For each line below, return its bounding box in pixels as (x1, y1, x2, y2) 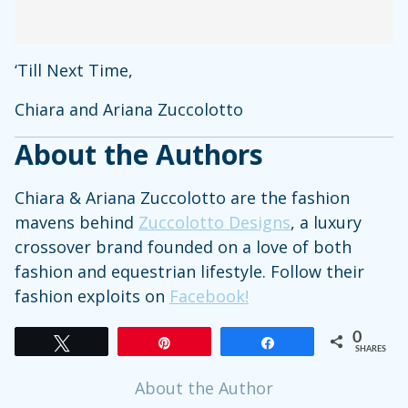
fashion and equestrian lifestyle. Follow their (15, 260, 364, 282)
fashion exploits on (15, 284, 169, 307)
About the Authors (15, 135, 263, 173)
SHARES (355, 344, 386, 353)
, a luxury (291, 210, 362, 233)
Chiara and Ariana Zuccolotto (15, 97, 243, 120)
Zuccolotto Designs (138, 210, 291, 233)
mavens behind (15, 210, 138, 233)
